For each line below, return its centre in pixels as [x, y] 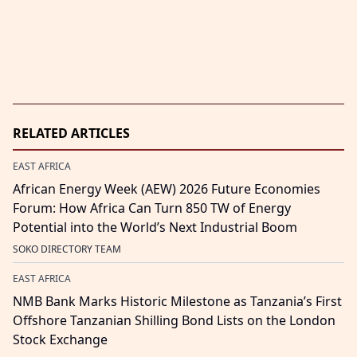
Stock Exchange [60, 340]
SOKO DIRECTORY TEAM [67, 249]
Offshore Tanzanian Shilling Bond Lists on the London [174, 321]
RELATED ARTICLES [71, 133]
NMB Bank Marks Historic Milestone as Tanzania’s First [177, 302]
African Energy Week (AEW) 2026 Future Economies [167, 189]
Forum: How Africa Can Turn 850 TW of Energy [152, 208]
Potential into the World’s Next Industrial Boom [155, 228]
